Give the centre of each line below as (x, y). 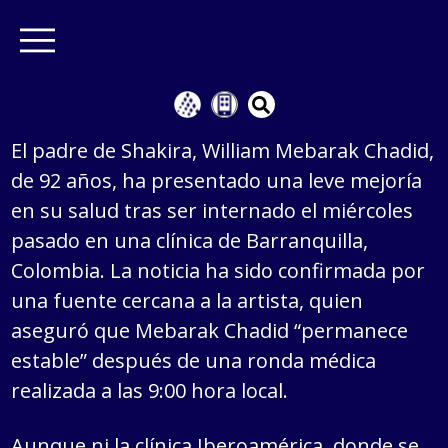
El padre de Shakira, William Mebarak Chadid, (223, 150)
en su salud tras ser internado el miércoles (212, 210)
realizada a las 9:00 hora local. (150, 390)
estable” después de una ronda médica (194, 360)
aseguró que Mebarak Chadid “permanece (210, 330)
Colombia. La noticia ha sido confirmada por (218, 270)
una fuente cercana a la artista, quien (187, 300)
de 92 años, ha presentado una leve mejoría (217, 180)
